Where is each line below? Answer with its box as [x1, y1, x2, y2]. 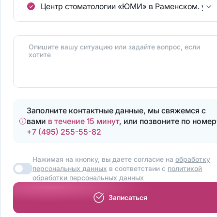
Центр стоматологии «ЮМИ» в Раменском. [41, 1, 200, 12]
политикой [168, 164, 202, 173]
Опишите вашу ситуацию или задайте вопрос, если [29, 43, 201, 51]
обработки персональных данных [32, 173, 144, 182]
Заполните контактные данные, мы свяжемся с [27, 106, 206, 116]
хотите [29, 50, 51, 59]
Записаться [108, 193, 148, 202]
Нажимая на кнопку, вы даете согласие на [32, 155, 176, 164]
